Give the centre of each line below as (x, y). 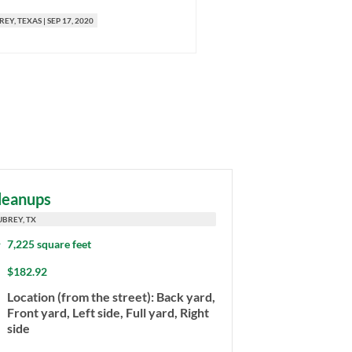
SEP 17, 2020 (70, 21)
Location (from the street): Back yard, (112, 297)
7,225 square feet (49, 244)
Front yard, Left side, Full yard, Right (108, 313)
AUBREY (250, 21)
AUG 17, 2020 (323, 21)
